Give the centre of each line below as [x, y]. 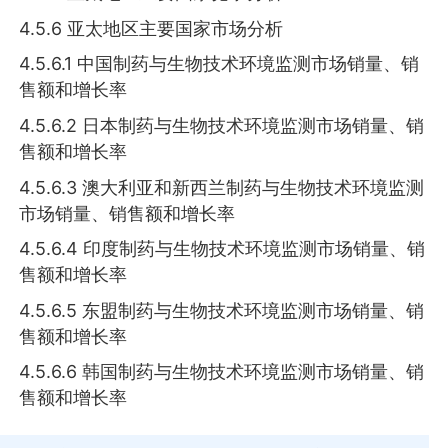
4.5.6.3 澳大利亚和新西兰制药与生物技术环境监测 [222, 187]
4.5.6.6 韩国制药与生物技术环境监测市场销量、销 [222, 372]
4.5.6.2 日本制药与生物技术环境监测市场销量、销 [222, 126]
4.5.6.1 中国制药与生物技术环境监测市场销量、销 [219, 64]
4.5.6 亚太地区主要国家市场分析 [151, 28]
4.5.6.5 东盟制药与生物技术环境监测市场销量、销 [222, 310]
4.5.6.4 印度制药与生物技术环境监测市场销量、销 [222, 249]
